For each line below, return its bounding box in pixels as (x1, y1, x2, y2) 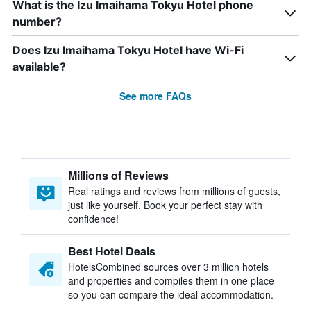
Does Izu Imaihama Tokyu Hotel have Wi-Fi (12, 43, 244, 57)
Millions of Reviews (68, 167, 169, 183)
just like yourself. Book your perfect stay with (68, 198, 262, 212)
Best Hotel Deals (68, 243, 155, 259)
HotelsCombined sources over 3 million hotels (68, 260, 269, 274)
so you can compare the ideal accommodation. (68, 287, 274, 301)
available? (12, 60, 66, 74)
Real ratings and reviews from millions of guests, (68, 184, 280, 198)
